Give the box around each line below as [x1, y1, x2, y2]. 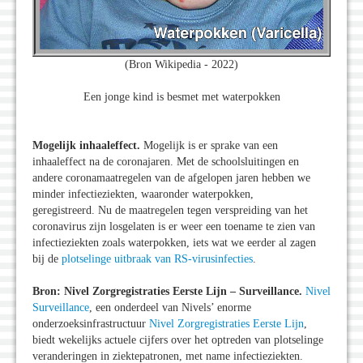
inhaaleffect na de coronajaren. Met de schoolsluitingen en [32, 155, 299, 168]
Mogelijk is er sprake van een [143, 139, 278, 152]
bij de [32, 252, 62, 265]
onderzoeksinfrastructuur [32, 317, 149, 330]
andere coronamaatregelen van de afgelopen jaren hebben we [32, 171, 310, 184]
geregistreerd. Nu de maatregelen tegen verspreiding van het [32, 203, 308, 216]
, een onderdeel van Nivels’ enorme [89, 301, 251, 314]
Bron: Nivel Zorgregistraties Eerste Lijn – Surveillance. [32, 284, 305, 297]
